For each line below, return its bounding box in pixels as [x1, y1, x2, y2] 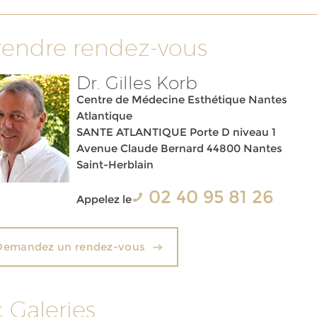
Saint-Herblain [76, 158, 154, 171]
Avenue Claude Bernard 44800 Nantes [76, 142, 283, 155]
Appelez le [76, 192, 132, 206]
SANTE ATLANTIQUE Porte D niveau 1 [76, 125, 277, 139]
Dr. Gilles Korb [76, 72, 198, 93]
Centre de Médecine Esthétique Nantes [76, 93, 288, 106]
